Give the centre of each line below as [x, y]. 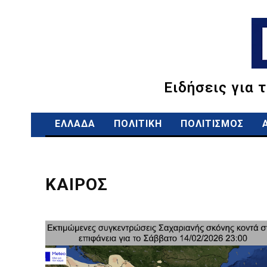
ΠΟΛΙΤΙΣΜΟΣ [212, 124]
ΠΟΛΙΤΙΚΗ [138, 124]
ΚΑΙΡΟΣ [77, 184]
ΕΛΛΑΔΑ [75, 124]
